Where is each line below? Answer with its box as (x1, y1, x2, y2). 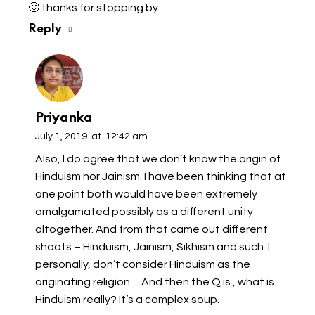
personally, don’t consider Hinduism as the (35, 258, 250, 270)
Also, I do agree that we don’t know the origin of (35, 153, 281, 165)
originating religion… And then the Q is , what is (35, 276, 274, 288)
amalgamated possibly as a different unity (35, 205, 253, 217)
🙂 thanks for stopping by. (28, 1, 160, 13)
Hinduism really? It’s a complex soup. (35, 293, 219, 305)
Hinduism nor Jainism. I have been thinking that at (35, 170, 286, 182)
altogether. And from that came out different (35, 223, 268, 235)
